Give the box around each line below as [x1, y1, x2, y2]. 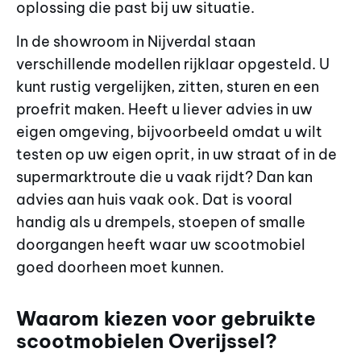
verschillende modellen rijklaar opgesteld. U [16, 55, 330, 74]
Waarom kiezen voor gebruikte [16, 305, 316, 330]
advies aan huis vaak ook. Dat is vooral [16, 190, 293, 210]
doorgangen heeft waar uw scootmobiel [16, 235, 305, 255]
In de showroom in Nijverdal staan [16, 32, 255, 52]
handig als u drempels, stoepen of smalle [16, 213, 305, 232]
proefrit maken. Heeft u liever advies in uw [16, 100, 313, 119]
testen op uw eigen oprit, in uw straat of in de [16, 145, 337, 164]
